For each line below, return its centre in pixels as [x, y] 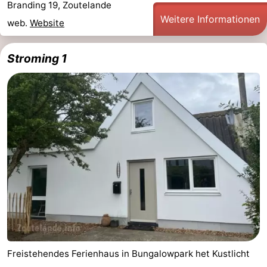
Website [47, 23]
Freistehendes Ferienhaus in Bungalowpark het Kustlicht [128, 253]
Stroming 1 [37, 59]
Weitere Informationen [210, 19]
